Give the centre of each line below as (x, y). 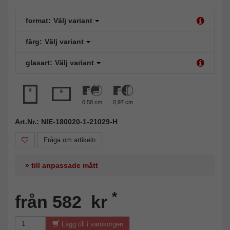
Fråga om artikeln (70, 140)
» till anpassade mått (62, 165)
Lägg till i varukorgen (92, 224)
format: (38, 20)
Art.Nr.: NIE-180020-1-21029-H (66, 121)
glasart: (39, 62)
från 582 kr (63, 202)
